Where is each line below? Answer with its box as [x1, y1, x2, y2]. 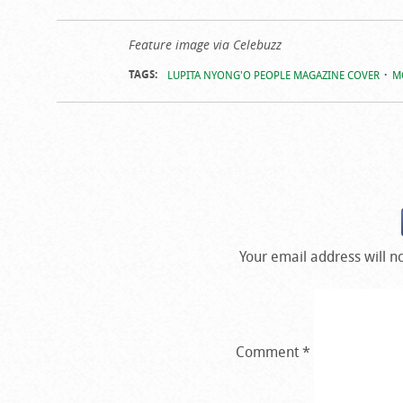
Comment [236, 341, 303, 362]
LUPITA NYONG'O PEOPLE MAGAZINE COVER [166, 67, 380, 82]
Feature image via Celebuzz [128, 35, 282, 53]
